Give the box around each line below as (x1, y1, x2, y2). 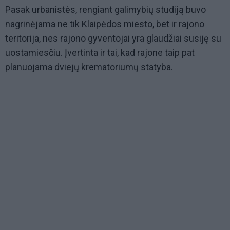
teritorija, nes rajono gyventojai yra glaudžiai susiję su (5, 33, 221, 44)
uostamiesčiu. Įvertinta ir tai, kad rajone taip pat (5, 47, 195, 59)
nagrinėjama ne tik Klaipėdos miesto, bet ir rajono (5, 18, 204, 30)
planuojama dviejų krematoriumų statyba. (5, 62, 173, 73)
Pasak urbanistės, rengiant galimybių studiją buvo (5, 4, 206, 15)
